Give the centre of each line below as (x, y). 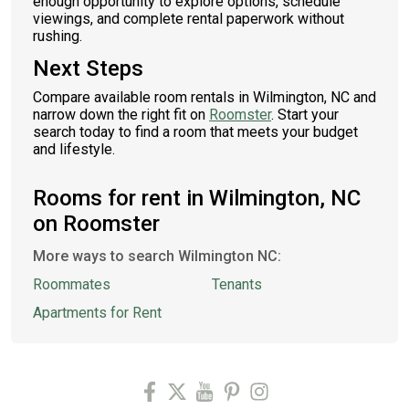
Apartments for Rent (97, 313)
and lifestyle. (74, 149)
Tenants (237, 284)
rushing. (58, 36)
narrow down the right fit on (121, 115)
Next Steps (88, 68)
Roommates (72, 284)
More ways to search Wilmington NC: (157, 256)
